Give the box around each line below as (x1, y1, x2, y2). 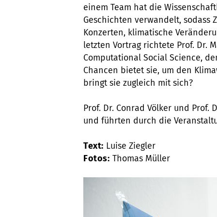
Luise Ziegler (104, 140, 155, 151)
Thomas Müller (109, 153, 170, 164)
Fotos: (83, 153, 110, 164)
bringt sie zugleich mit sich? (83, 77, 193, 88)
